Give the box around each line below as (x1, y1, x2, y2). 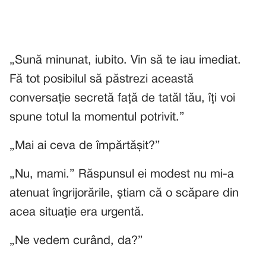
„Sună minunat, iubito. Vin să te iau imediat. (9, 55, 241, 66)
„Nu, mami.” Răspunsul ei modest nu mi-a (9, 169, 234, 180)
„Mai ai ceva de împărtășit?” (9, 141, 160, 151)
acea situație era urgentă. (9, 207, 144, 218)
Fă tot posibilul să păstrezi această (9, 74, 194, 85)
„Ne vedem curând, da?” (9, 236, 143, 246)
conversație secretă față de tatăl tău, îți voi (9, 93, 235, 104)
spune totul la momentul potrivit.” (9, 112, 185, 123)
